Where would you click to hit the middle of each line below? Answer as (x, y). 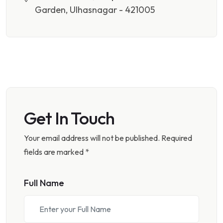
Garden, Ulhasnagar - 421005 (95, 10)
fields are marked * (56, 152)
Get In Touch (69, 118)
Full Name (44, 183)
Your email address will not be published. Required (108, 138)
